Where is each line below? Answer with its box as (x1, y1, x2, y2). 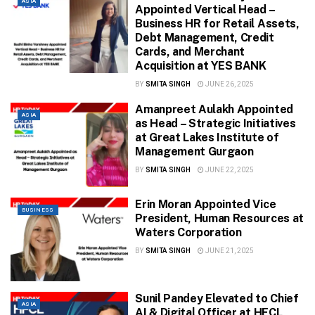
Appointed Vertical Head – (135, 3, 275, 17)
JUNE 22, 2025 (203, 165, 254, 176)
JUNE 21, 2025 (203, 245, 254, 256)
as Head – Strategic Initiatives (135, 117, 296, 131)
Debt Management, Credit (135, 31, 274, 45)
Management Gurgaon (135, 145, 254, 159)
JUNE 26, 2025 (203, 79, 254, 90)
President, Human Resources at (135, 211, 304, 225)
